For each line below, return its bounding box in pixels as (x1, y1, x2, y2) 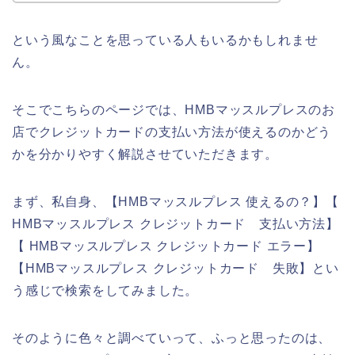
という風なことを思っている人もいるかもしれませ (12, 33, 319, 48)
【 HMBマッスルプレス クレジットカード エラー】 (12, 239, 320, 254)
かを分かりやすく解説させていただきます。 (12, 147, 278, 162)
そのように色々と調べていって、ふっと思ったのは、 (12, 331, 332, 345)
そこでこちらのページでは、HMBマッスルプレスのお (12, 103, 335, 117)
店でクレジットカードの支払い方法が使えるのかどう (12, 125, 332, 139)
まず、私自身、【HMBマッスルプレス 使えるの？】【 (12, 195, 339, 209)
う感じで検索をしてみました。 (12, 284, 199, 298)
